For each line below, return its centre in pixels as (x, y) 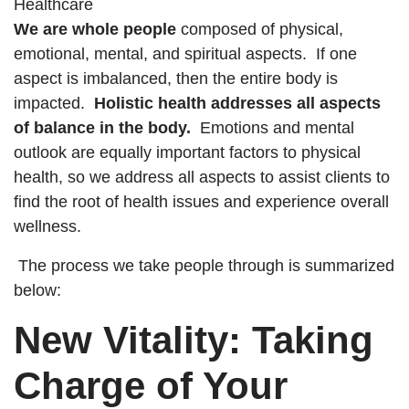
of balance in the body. (105, 128)
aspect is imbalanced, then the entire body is (176, 79)
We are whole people (95, 29)
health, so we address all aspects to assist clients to (202, 177)
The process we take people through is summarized (204, 266)
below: (37, 290)
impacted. (54, 103)
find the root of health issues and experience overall (201, 202)
